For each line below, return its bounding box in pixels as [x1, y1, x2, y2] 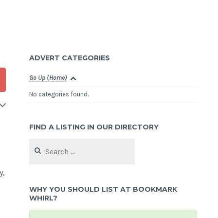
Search [29, 139, 49, 147]
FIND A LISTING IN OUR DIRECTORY [29, 123, 159, 132]
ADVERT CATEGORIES [29, 54, 110, 63]
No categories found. [29, 91, 89, 98]
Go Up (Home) [29, 73, 68, 81]
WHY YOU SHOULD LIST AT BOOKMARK [29, 184, 178, 194]
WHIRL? [29, 193, 58, 202]
